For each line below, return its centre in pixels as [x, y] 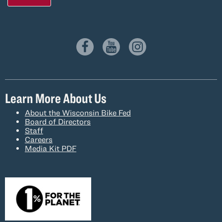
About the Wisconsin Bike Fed [78, 112]
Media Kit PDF [51, 148]
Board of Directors [58, 121]
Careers [39, 139]
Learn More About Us [56, 98]
